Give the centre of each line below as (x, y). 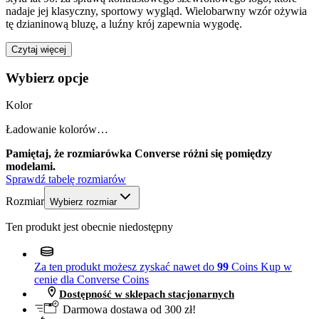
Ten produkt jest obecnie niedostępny (89, 227)
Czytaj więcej (39, 49)
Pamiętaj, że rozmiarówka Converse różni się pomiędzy (139, 154)
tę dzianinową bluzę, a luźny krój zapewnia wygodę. (124, 23)
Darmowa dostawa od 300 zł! (128, 310)
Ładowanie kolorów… (57, 130)
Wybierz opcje (47, 78)
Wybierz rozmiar (83, 202)
